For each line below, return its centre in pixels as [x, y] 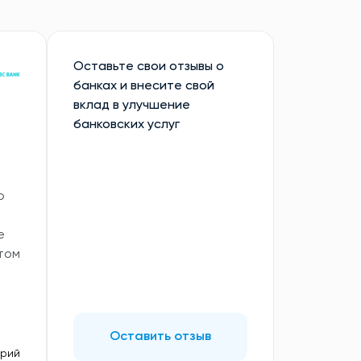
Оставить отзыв [160, 337]
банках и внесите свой [144, 86]
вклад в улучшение [132, 106]
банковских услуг [127, 125]
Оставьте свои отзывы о [149, 67]
